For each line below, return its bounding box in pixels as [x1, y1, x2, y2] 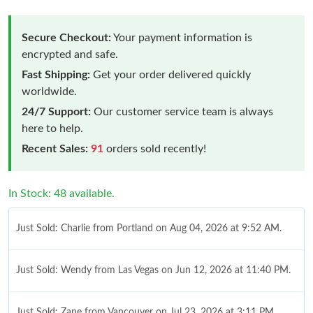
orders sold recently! [103, 143, 206, 154]
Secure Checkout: [22, 31, 111, 43]
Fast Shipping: [22, 68, 90, 80]
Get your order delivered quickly [90, 68, 251, 80]
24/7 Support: [22, 105, 91, 117]
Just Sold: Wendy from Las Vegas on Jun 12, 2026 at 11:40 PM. [16, 265, 291, 275]
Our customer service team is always [91, 105, 273, 117]
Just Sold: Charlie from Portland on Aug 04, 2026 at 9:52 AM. [16, 223, 282, 233]
